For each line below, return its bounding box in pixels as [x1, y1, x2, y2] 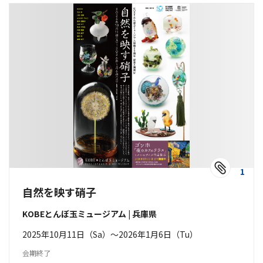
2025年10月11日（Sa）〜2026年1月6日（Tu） [22, 228, 198, 240]
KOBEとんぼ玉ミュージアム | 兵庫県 [22, 208, 157, 220]
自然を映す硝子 [22, 184, 96, 200]
